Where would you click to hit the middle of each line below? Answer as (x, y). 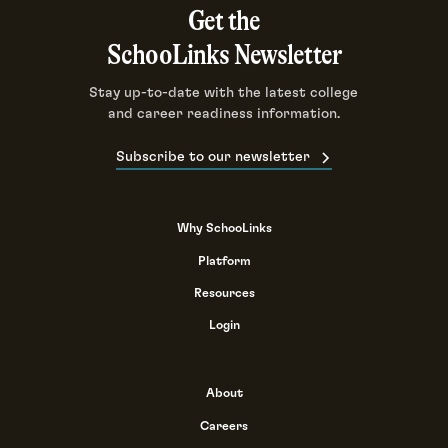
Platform (224, 261)
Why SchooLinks (224, 229)
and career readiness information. (223, 114)
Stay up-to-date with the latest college (224, 93)
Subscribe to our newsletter (213, 157)
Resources (224, 293)
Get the (224, 21)
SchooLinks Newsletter (224, 55)
